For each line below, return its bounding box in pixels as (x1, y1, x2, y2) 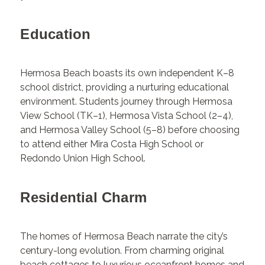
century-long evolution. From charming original (20, 245, 225, 257)
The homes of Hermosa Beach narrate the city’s (20, 231, 228, 243)
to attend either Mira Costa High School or (20, 138, 204, 150)
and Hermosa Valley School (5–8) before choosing (20, 124, 240, 135)
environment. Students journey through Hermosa (20, 95, 233, 107)
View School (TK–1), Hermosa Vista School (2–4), (20, 109, 234, 121)
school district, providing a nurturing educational (20, 81, 230, 93)
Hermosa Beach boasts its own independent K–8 (20, 67, 235, 79)
